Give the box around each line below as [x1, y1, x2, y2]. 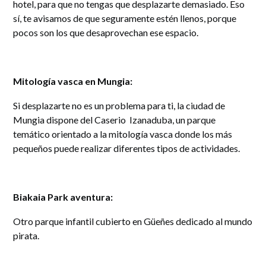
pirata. [13, 230, 40, 242]
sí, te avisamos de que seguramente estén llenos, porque [13, 12, 237, 24]
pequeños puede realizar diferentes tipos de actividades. [13, 142, 240, 154]
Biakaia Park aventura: [13, 191, 113, 203]
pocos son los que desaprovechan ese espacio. [13, 27, 199, 39]
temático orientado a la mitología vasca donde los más [13, 128, 233, 140]
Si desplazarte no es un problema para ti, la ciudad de [13, 100, 226, 112]
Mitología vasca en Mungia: [13, 75, 133, 87]
